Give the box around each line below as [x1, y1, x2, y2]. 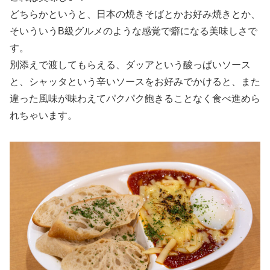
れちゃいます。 [10, 110, 77, 121]
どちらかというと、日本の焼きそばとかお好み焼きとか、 [10, 8, 260, 19]
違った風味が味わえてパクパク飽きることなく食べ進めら [10, 93, 260, 104]
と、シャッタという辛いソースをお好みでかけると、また [10, 76, 260, 87]
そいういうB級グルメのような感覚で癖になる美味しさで [10, 25, 257, 36]
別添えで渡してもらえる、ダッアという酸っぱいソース [10, 59, 251, 70]
